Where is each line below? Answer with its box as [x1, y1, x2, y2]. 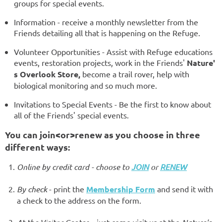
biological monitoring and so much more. [14, 80, 157, 90]
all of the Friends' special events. [14, 110, 129, 120]
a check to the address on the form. [17, 195, 141, 205]
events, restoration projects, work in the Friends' [14, 57, 187, 67]
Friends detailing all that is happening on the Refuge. [14, 27, 200, 38]
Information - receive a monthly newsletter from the [14, 16, 198, 27]
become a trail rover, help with [80, 68, 189, 79]
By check [17, 183, 47, 194]
